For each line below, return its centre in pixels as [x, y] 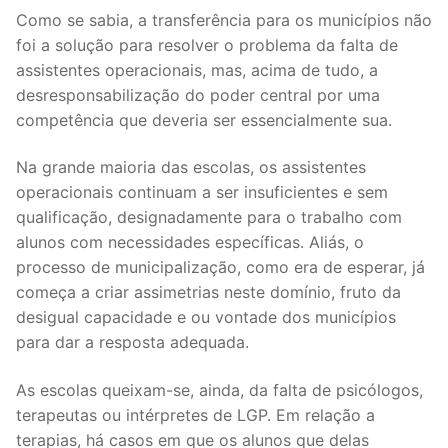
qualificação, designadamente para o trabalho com [209, 217]
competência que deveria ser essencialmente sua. [204, 119]
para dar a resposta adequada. [132, 342]
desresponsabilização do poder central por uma [198, 94]
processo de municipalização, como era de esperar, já [220, 267]
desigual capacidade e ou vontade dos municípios [206, 317]
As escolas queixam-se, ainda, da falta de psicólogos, [219, 389]
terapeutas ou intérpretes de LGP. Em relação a [195, 414]
